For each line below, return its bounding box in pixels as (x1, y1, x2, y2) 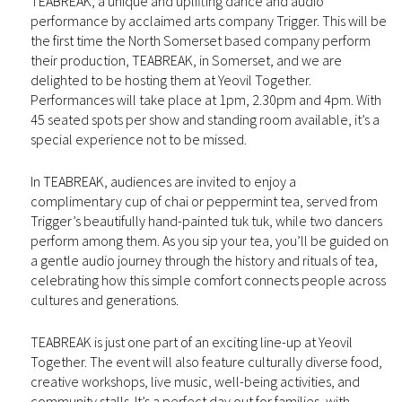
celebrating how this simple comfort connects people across (30, 270, 386, 289)
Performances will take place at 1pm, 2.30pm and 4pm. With (30, 90, 381, 109)
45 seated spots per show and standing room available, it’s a (30, 109, 380, 128)
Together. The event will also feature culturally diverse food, (30, 352, 382, 371)
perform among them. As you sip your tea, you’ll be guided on (30, 231, 389, 249)
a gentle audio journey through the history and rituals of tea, (30, 250, 378, 269)
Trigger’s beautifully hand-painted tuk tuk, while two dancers (30, 211, 382, 230)
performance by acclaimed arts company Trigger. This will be (30, 11, 387, 30)
